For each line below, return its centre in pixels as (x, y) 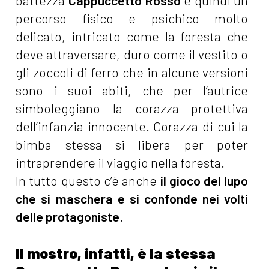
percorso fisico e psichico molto (132, 19)
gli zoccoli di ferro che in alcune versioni (132, 73)
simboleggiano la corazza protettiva (132, 109)
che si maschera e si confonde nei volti (132, 199)
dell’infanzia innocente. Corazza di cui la (132, 127)
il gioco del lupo (204, 181)
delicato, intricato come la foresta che (132, 37)
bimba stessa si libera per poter (132, 145)
